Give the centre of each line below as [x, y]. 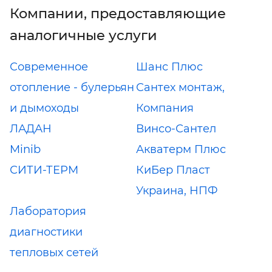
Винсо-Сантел [176, 128]
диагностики [46, 232]
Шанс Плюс [169, 66]
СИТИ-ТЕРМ [44, 170]
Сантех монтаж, [180, 87]
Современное [49, 66]
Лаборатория [48, 211]
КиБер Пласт [173, 170]
